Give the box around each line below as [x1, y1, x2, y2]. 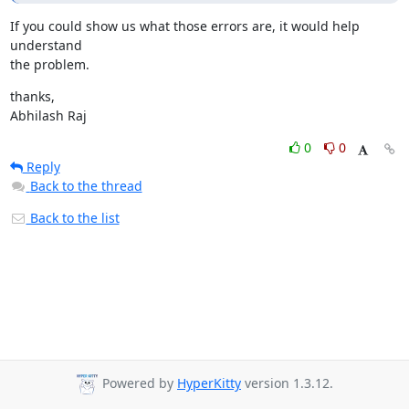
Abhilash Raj [9, 107, 87, 124]
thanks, [9, 88, 55, 105]
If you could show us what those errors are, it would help [9, 17, 360, 35]
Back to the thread [29, 177, 142, 194]
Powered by [99, 374, 177, 393]
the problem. [9, 56, 89, 73]
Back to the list [26, 209, 120, 226]
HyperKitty [177, 374, 241, 393]
